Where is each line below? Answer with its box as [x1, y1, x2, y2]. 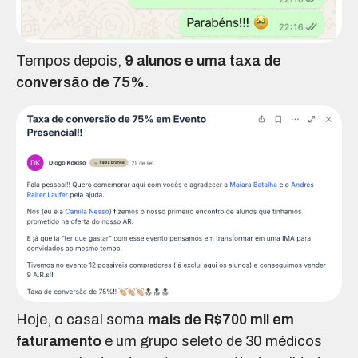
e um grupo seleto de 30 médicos [101, 333, 322, 349]
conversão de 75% [16, 74, 145, 91]
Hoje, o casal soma [16, 312, 148, 328]
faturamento [16, 333, 101, 349]
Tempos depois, [16, 53, 125, 70]
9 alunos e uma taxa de [125, 53, 281, 70]
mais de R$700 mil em [148, 312, 294, 328]
